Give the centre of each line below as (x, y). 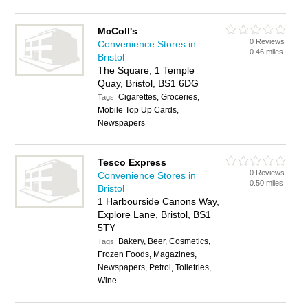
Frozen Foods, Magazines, (147, 254)
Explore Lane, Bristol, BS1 (155, 214)
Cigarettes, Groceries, (159, 97)
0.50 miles (267, 183)
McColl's (118, 31)
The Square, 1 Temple (146, 70)
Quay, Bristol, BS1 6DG (148, 83)
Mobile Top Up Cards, (139, 110)
